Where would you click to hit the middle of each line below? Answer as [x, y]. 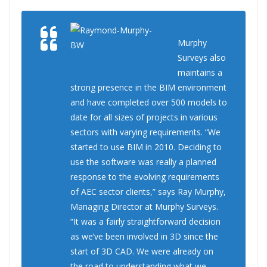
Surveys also [202, 58]
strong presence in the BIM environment [148, 88]
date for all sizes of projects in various [144, 117]
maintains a [200, 73]
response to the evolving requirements [145, 177]
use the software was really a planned [143, 162]
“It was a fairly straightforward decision [145, 222]
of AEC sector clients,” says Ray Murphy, [148, 192]
